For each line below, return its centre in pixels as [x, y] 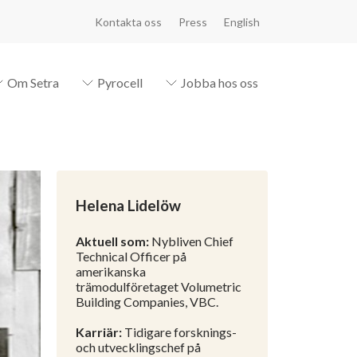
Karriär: [99, 332]
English [241, 22]
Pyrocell [120, 82]
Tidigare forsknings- [179, 332]
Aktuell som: [112, 241]
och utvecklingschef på [138, 347]
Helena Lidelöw [128, 205]
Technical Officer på [131, 256]
